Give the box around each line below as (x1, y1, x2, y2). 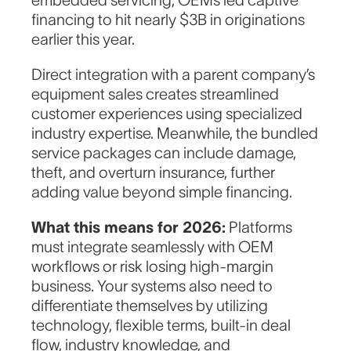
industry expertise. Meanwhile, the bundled (31, 125, 319, 143)
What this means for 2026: (31, 219, 226, 237)
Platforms (226, 219, 293, 237)
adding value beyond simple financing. (31, 183, 293, 201)
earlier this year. (31, 31, 136, 49)
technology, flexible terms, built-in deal (31, 317, 291, 335)
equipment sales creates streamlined (31, 85, 280, 103)
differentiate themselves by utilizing (31, 297, 269, 315)
